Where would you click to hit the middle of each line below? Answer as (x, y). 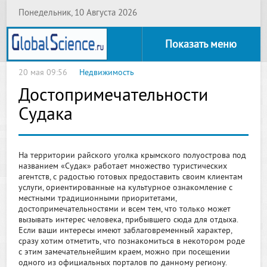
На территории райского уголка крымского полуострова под (133, 156)
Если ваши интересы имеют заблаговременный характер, (125, 231)
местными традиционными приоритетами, (98, 199)
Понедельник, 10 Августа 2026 (78, 13)
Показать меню (201, 45)
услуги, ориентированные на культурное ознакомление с (126, 188)
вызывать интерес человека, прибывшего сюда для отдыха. (128, 220)
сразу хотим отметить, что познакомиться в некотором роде (132, 242)
